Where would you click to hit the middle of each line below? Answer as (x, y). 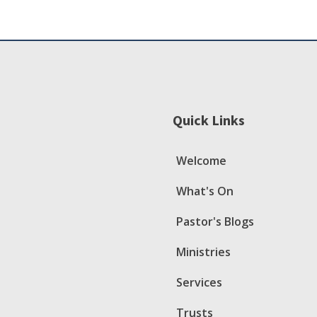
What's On (205, 191)
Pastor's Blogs (215, 221)
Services (199, 282)
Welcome (201, 160)
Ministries (203, 252)
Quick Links (209, 120)
